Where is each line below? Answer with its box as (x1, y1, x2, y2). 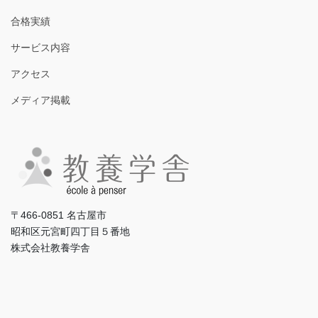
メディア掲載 (11, 94, 70, 106)
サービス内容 (11, 41, 70, 53)
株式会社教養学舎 (11, 242, 90, 254)
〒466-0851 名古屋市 (11, 209, 106, 221)
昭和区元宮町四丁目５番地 (11, 226, 130, 238)
